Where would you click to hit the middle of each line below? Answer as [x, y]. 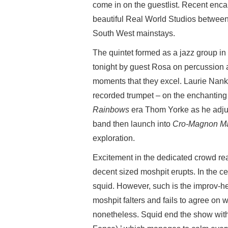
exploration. [114, 138]
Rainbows [111, 110]
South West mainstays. [134, 33]
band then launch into [133, 124]
